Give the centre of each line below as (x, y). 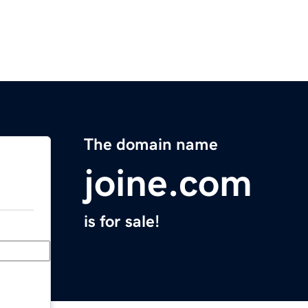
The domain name (151, 145)
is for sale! (122, 222)
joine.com (168, 183)
